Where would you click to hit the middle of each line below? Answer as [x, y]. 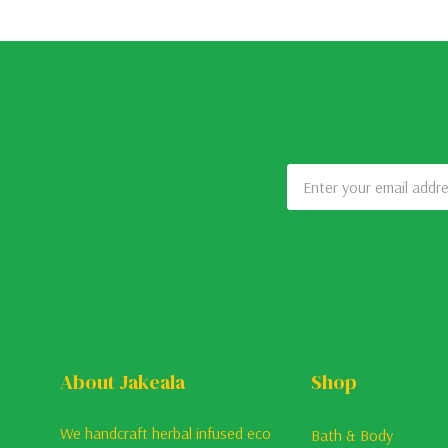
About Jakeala [122, 381]
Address [315, 199]
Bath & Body [351, 434]
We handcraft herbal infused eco [165, 432]
